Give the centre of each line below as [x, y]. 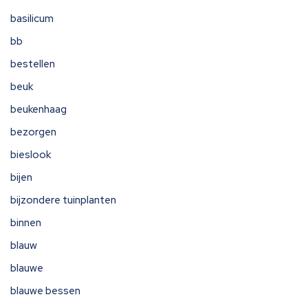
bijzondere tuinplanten [63, 200]
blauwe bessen [45, 291]
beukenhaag [38, 109]
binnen [26, 223]
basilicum [32, 19]
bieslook [31, 155]
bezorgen [33, 132]
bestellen [33, 64]
